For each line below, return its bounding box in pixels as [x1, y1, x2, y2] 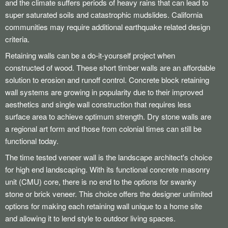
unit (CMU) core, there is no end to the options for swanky [5, 176, 196, 187]
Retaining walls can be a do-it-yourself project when [5, 50, 175, 61]
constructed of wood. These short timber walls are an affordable [5, 62, 215, 73]
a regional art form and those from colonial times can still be [5, 123, 202, 134]
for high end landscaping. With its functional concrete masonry [5, 164, 210, 175]
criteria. [5, 34, 30, 44]
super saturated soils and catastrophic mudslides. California [5, 9, 203, 20]
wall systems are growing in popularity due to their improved [5, 87, 203, 97]
